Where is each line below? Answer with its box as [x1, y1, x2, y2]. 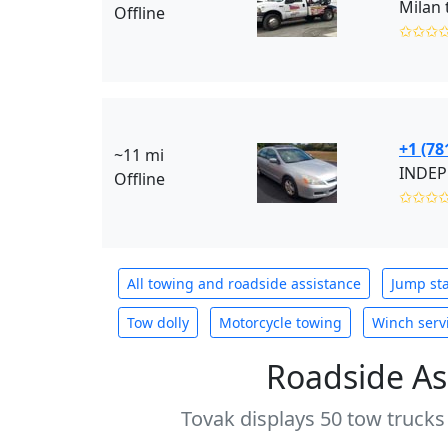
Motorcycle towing [219, 313, 342, 332]
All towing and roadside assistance [127, 274, 361, 293]
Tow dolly [127, 313, 189, 332]
